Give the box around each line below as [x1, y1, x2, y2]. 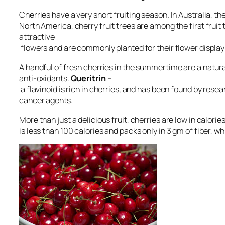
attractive [19, 31, 55, 43]
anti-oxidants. [19, 72, 71, 84]
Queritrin [70, 72, 107, 84]
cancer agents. [19, 94, 73, 106]
